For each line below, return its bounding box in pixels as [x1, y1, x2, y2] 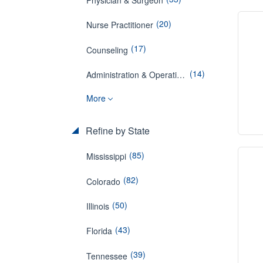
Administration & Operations [177, 68, 185, 80]
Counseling [86, 43, 128, 56]
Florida [86, 225, 112, 237]
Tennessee [86, 249, 127, 262]
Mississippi [86, 150, 126, 163]
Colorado [86, 175, 120, 187]
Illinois [86, 200, 109, 212]
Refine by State [83, 123, 150, 137]
